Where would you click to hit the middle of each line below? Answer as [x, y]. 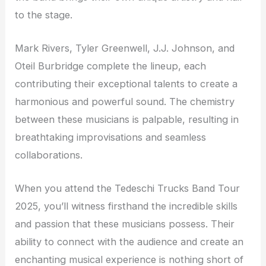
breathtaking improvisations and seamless [111, 137]
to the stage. [44, 15]
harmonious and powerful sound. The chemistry [125, 102]
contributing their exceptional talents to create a [126, 84]
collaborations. [49, 155]
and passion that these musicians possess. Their [125, 224]
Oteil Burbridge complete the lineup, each [111, 66]
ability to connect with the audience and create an [129, 242]
